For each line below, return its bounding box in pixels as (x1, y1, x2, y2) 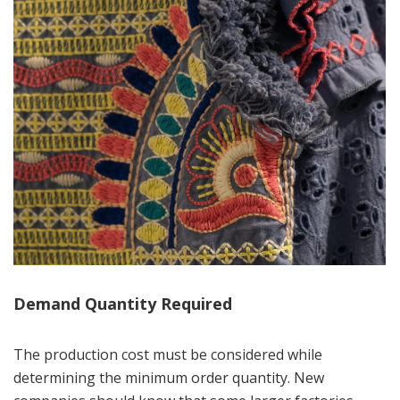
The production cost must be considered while (13, 344, 322, 364)
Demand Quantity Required (13, 292, 232, 314)
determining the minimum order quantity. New (13, 367, 324, 387)
